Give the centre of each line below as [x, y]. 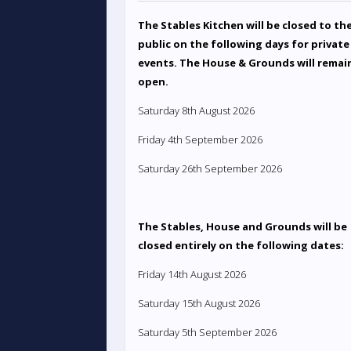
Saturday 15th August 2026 [199, 303]
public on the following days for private [243, 43]
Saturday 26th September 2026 [210, 168]
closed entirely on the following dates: [241, 245]
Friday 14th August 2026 [192, 274]
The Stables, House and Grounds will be [242, 226]
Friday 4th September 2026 [200, 139]
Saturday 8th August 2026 [196, 110]
